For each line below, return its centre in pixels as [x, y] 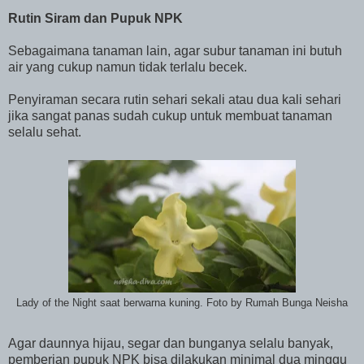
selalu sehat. [45, 132]
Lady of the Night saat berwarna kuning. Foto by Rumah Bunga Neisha [182, 303]
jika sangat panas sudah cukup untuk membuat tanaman [170, 116]
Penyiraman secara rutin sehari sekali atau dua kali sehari [175, 100]
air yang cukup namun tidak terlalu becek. [128, 67]
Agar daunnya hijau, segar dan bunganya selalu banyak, [171, 343]
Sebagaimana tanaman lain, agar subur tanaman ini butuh [175, 51]
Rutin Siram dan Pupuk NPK [95, 19]
